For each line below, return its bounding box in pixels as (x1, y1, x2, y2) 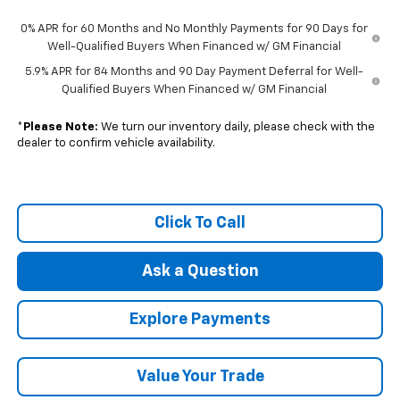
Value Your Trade (136, 369, 264, 386)
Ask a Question (141, 263, 259, 280)
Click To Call (154, 215, 246, 232)
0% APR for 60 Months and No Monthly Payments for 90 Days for (21, 23, 369, 36)
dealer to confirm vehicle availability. (16, 137, 215, 150)
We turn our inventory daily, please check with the (97, 121, 375, 134)
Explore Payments (129, 312, 271, 329)
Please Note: (22, 121, 98, 134)
